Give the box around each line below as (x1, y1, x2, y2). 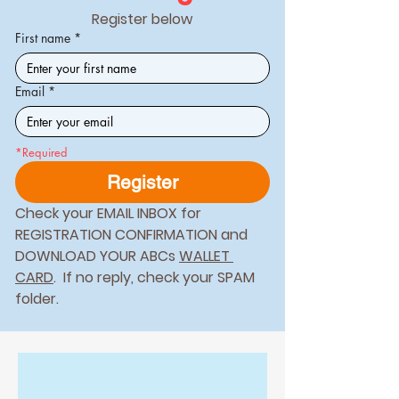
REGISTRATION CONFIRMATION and (15, 224, 248, 245)
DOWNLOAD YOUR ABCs (15, 246, 179, 266)
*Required (15, 144, 68, 160)
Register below (92, 9, 193, 29)
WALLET (179, 246, 230, 266)
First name (15, 29, 70, 46)
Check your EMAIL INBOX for (15, 203, 201, 224)
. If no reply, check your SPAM (53, 267, 255, 288)
